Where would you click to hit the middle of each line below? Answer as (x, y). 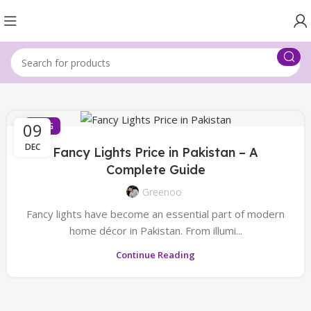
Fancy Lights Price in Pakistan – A (155, 152)
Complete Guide (155, 169)
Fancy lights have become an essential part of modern (155, 213)
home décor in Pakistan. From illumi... (155, 230)
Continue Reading (155, 254)
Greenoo (162, 192)
